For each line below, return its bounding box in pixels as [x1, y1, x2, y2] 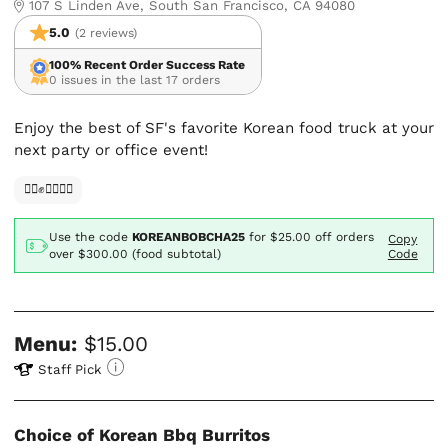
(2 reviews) [75, 25, 138, 40]
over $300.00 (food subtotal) [49, 246, 222, 261]
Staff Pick [38, 361, 103, 377]
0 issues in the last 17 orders [49, 72, 221, 87]
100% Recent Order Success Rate [49, 57, 246, 72]
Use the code [49, 229, 133, 244]
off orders [315, 229, 375, 244]
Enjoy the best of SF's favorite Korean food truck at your [14, 119, 435, 138]
